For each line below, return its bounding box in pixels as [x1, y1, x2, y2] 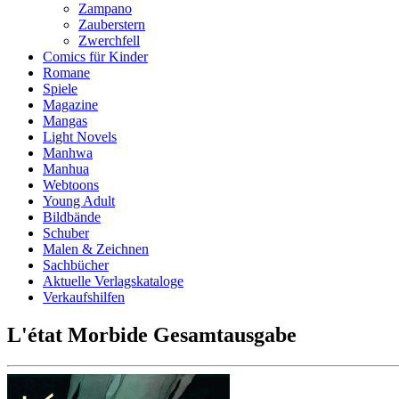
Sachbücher [43, 257, 109, 273]
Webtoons [43, 177, 99, 192]
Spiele [43, 81, 77, 96]
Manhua [43, 161, 89, 176]
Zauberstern [78, 17, 145, 32]
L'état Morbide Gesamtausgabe [7, 322, 297, 346]
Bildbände [43, 209, 101, 224]
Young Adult [43, 193, 115, 208]
